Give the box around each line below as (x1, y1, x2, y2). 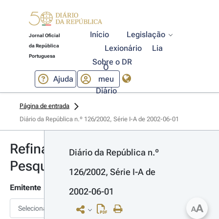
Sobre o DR (92, 57, 132, 66)
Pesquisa (10, 158, 66, 174)
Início (90, 30, 109, 39)
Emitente (10, 183, 41, 192)
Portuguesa (28, 53, 55, 59)
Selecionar (18, 204, 49, 212)
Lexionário (105, 44, 142, 53)
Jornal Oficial (28, 33, 60, 38)
